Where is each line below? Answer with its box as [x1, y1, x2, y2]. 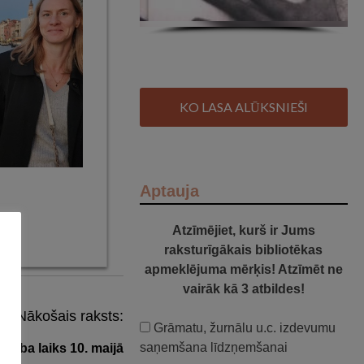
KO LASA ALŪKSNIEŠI [179, 99, 308, 115]
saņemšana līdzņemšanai [140, 340, 288, 355]
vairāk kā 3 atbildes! [182, 282, 305, 297]
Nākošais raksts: [16, 308, 124, 325]
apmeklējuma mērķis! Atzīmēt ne [144, 262, 343, 277]
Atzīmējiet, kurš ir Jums [171, 223, 315, 238]
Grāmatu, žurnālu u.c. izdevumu [154, 321, 336, 336]
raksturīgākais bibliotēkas [164, 243, 323, 258]
